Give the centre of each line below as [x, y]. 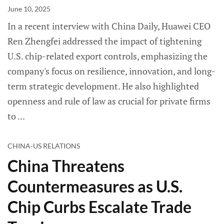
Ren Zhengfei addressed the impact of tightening [104, 41]
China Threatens [66, 166]
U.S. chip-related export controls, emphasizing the [107, 56]
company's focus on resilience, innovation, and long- [111, 71]
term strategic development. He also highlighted [103, 86]
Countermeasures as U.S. [95, 186]
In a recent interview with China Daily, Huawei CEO [109, 26]
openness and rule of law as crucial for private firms [109, 101]
